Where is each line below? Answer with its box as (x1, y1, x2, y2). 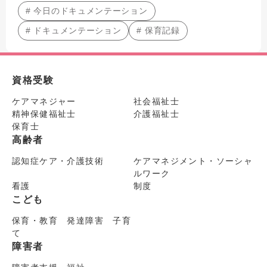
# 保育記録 (136, 26, 180, 36)
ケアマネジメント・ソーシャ (133, 156, 253, 166)
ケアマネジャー (12, 97, 76, 107)
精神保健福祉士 (12, 109, 76, 119)
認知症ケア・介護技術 (12, 156, 104, 166)
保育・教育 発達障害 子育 (12, 216, 132, 226)
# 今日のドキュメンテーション (26, 6, 148, 16)
